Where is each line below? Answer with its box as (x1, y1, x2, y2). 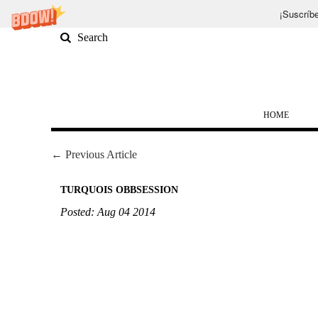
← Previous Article (51, 148, 137, 160)
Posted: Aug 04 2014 (60, 206, 155, 218)
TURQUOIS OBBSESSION (60, 185, 178, 195)
